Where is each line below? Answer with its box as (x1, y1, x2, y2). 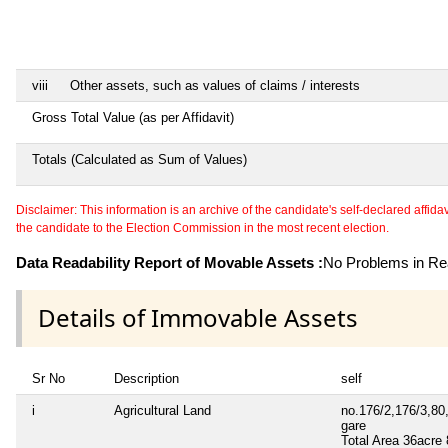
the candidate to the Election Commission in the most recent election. (16, 221, 389, 236)
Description (114, 370, 179, 386)
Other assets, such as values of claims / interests (70, 78, 360, 94)
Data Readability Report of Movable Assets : (16, 254, 323, 272)
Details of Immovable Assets (38, 301, 358, 335)
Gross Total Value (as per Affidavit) (32, 110, 234, 126)
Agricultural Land (114, 402, 211, 418)
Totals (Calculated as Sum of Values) (32, 152, 247, 168)
